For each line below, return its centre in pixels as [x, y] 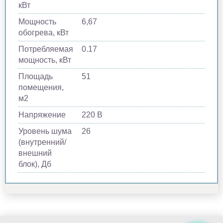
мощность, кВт [45, 60]
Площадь [36, 76]
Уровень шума [45, 131]
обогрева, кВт [44, 32]
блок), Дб [35, 164]
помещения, [41, 87]
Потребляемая [46, 49]
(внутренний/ [42, 142]
